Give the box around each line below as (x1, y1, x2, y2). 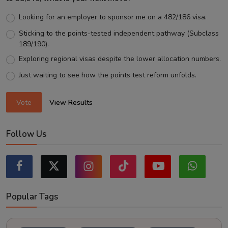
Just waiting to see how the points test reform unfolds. (18, 70, 196, 80)
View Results (49, 97, 93, 107)
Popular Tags (6, 191, 58, 203)
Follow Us (6, 128, 46, 140)
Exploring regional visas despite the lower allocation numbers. (18, 53, 221, 64)
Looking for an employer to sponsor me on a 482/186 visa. (18, 12, 207, 22)
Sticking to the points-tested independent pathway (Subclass (18, 28, 219, 38)
